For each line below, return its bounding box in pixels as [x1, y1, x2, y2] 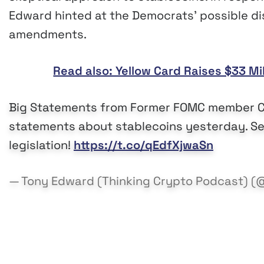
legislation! [9, 137, 74, 153]
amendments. [9, 27, 87, 42]
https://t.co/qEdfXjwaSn [74, 137, 213, 153]
